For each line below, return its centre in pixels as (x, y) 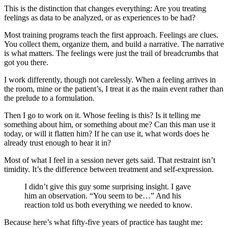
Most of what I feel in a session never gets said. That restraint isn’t (110, 160)
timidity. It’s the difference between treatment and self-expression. (109, 169)
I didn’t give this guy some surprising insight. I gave (108, 187)
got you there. (26, 63)
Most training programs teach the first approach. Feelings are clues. (111, 35)
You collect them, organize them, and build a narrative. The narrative (114, 44)
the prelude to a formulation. (49, 98)
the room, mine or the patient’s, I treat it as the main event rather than (114, 89)
